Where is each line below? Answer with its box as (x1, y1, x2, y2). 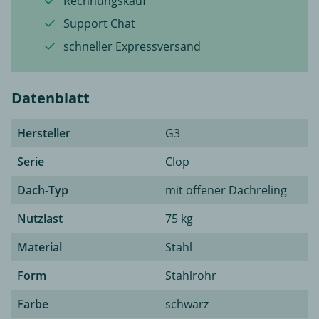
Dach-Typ (17, 182, 68, 198)
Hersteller (17, 125, 70, 141)
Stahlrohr (165, 267, 216, 283)
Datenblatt (11, 88, 90, 108)
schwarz (165, 296, 209, 312)
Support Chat (61, 15, 135, 31)
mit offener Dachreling (165, 182, 287, 198)
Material (17, 239, 62, 255)
